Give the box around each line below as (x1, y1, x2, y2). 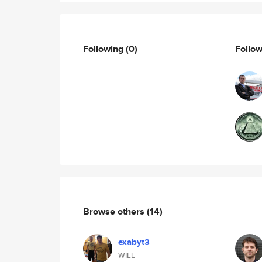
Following (83, 42, 126, 56)
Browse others (83, 204, 147, 218)
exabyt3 (118, 236, 150, 249)
